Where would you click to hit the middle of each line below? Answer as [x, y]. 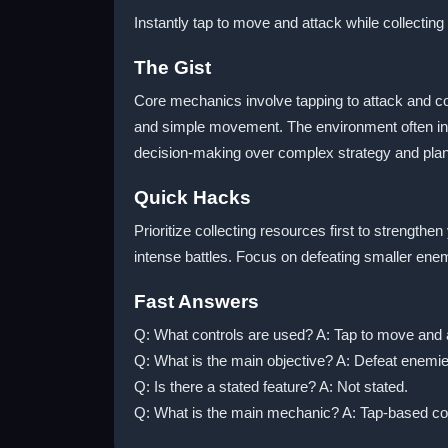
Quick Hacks [192, 197]
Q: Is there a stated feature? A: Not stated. [271, 386]
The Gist [172, 67]
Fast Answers [196, 301]
